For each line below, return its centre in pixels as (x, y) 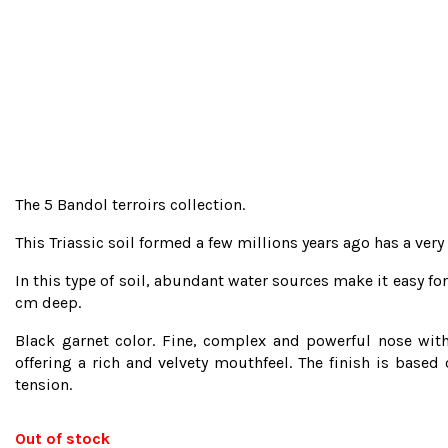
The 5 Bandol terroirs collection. (130, 204)
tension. (43, 384)
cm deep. (48, 302)
